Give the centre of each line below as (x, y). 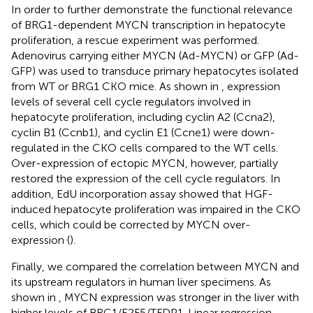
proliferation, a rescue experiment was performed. (135, 40)
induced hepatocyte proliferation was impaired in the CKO (156, 209)
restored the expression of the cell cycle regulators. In (146, 178)
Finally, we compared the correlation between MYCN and (155, 266)
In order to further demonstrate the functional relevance (152, 9)
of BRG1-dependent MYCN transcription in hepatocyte (148, 24)
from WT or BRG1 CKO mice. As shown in (116, 86)
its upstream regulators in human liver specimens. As (141, 282)
